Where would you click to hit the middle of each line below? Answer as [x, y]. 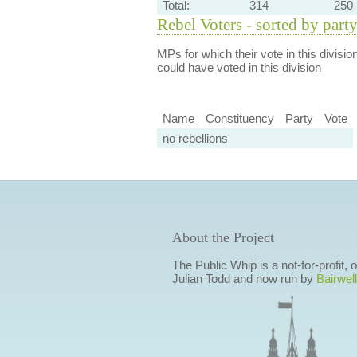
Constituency [239, 119]
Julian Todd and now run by [244, 279]
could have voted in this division [239, 67]
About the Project [223, 238]
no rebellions [195, 139]
